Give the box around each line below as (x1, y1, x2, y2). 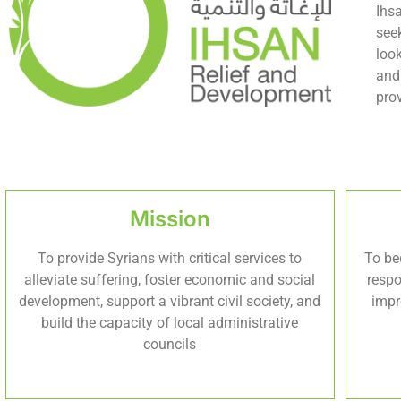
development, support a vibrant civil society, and (19, 292, 321, 310)
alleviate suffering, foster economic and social (24, 270, 316, 288)
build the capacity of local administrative (41, 313, 299, 331)
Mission (129, 205, 210, 232)
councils (143, 335, 197, 353)
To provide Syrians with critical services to (38, 249, 303, 267)
